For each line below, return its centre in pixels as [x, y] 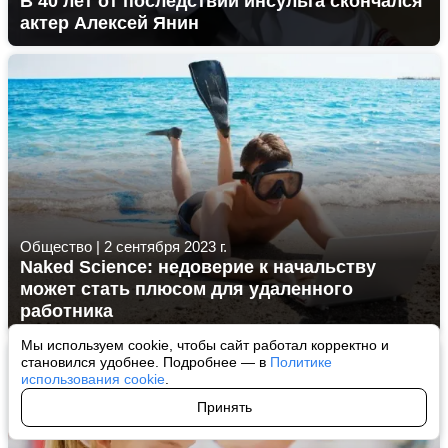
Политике [301, 362]
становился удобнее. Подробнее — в [145, 362]
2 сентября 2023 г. [165, 246]
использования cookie [93, 379]
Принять [224, 407]
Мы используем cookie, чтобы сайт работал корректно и [205, 345]
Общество [56, 246]
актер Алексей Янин [109, 23]
